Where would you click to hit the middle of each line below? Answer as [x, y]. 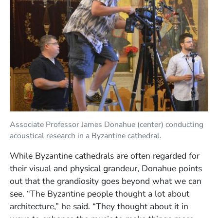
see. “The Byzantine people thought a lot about [100, 193]
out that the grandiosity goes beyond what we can [106, 181]
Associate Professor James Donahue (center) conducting [107, 124]
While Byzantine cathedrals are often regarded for [105, 155]
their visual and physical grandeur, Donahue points [106, 168]
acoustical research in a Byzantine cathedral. [86, 136]
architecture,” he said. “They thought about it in [99, 206]
